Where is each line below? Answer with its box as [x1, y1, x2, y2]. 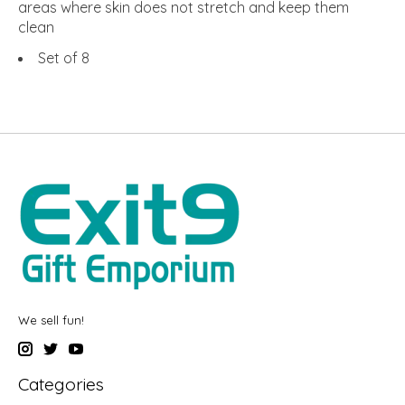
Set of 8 [38, 48, 89, 67]
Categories [18, 373, 104, 396]
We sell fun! [18, 312, 84, 327]
